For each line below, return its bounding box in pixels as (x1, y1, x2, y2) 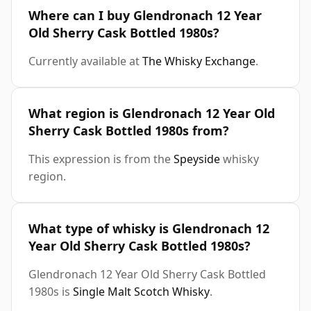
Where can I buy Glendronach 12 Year (28, 7, 262, 24)
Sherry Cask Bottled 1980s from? (28, 122, 229, 140)
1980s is (28, 284, 73, 300)
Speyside (174, 151, 220, 167)
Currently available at (28, 53, 142, 69)
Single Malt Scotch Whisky (73, 284, 210, 300)
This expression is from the (28, 151, 174, 167)
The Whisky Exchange (142, 53, 255, 69)
